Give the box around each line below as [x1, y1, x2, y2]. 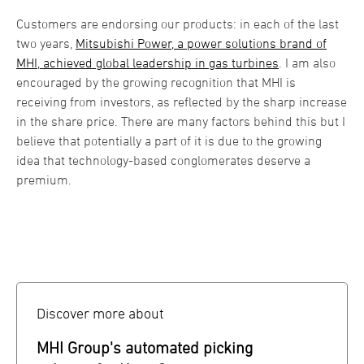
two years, [16, 35, 76, 50]
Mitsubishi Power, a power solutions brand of [76, 35, 327, 50]
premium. [16, 171, 71, 187]
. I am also [279, 54, 336, 70]
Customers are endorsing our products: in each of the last [16, 15, 339, 31]
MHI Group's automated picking [37, 338, 253, 357]
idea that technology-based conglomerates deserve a [16, 152, 310, 167]
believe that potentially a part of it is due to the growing [16, 132, 322, 148]
